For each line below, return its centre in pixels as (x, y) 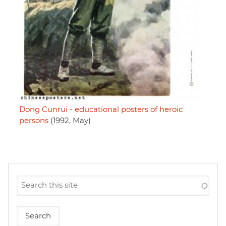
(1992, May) (70, 121)
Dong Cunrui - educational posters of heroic (101, 110)
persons (34, 121)
